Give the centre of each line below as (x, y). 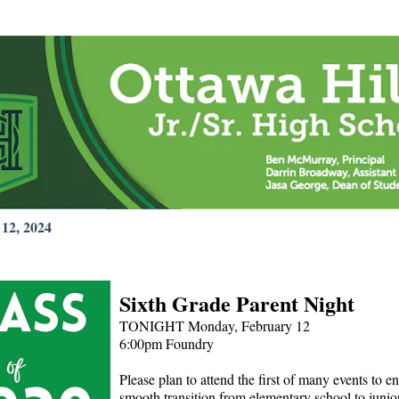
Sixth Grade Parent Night (237, 303)
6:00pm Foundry (167, 343)
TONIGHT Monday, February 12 (215, 326)
